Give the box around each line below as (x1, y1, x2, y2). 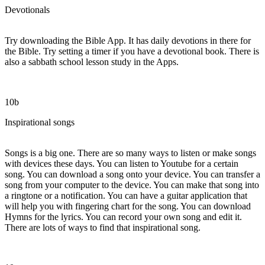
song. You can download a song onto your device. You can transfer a (5, 169, 260, 179)
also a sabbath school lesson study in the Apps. (5, 56, 179, 67)
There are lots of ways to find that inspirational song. (5, 222, 201, 232)
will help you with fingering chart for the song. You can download (5, 201, 251, 211)
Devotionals (5, 4, 50, 15)
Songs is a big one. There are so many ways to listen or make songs (5, 147, 256, 158)
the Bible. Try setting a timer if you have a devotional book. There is (5, 46, 259, 56)
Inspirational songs (5, 117, 75, 127)
